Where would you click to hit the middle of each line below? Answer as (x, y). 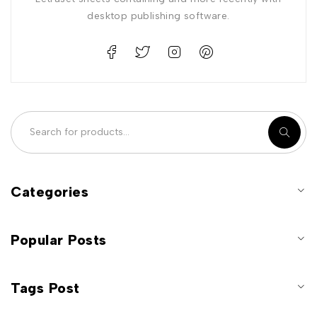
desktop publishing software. (158, 16)
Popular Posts (59, 240)
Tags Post (45, 288)
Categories (50, 191)
